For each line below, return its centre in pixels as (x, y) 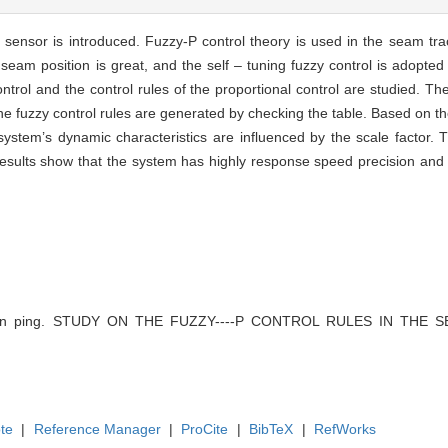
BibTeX (271, 428)
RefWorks (345, 428)
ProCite (205, 428)
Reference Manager (97, 428)
